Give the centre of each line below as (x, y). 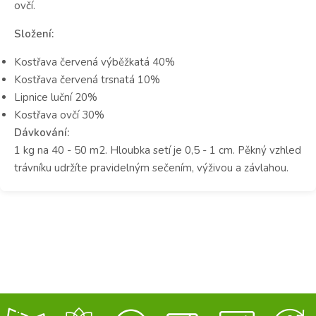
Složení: (34, 34)
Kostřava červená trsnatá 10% (87, 79)
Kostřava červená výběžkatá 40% (95, 62)
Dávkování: (42, 132)
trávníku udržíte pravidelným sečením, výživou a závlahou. (151, 168)
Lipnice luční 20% (56, 97)
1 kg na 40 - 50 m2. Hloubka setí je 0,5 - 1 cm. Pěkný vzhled (158, 150)
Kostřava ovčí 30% (59, 115)
